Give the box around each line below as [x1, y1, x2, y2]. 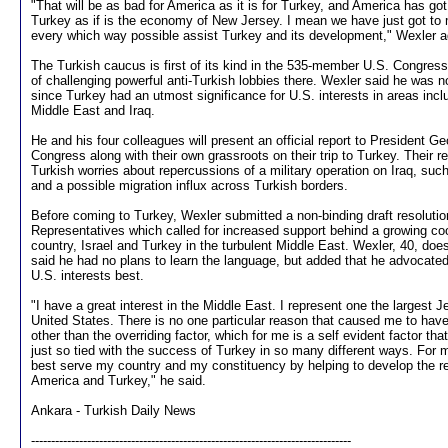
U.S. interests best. [31, 268, 144, 283]
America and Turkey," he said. [31, 373, 206, 388]
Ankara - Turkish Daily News [31, 403, 196, 418]
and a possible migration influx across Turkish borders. [31, 178, 348, 193]
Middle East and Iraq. [31, 103, 155, 118]
